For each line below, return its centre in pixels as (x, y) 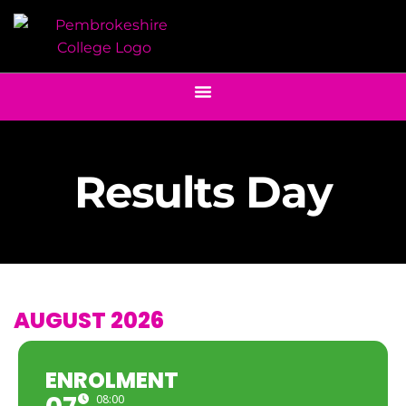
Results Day (203, 192)
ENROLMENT (112, 380)
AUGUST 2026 (89, 320)
